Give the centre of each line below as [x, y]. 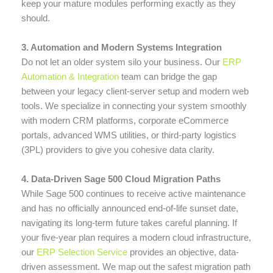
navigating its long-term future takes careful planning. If [129, 222]
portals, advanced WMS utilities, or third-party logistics [129, 135]
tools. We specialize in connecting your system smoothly [134, 105]
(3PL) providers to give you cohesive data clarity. [118, 149]
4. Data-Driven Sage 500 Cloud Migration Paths [121, 179]
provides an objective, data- [183, 252]
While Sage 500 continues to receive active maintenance [133, 193]
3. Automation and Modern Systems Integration [122, 47]
